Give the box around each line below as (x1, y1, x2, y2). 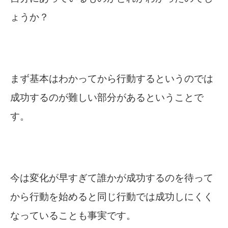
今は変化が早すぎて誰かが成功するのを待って (10, 173, 213, 184)
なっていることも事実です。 (10, 210, 136, 221)
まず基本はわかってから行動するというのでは (10, 73, 213, 84)
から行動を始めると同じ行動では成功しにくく (10, 191, 213, 203)
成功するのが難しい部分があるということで (10, 92, 204, 103)
